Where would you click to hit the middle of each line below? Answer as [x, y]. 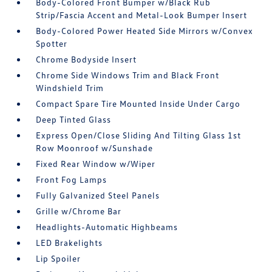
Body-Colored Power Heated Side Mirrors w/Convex [145, 30]
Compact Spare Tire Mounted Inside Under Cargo [138, 103]
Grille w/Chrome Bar [79, 211]
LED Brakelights [70, 242]
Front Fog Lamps [72, 179]
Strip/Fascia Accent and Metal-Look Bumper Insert [142, 15]
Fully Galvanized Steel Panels [98, 195]
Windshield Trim [70, 87]
